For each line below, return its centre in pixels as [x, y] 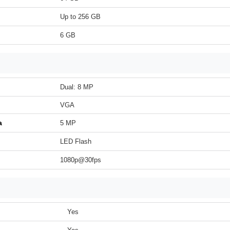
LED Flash [76, 141]
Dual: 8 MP [77, 87]
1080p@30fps [81, 160]
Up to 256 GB [80, 17]
